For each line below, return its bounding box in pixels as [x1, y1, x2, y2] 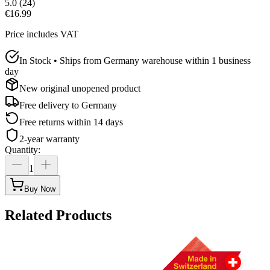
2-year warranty [19, 133, 80, 144]
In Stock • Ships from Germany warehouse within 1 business [19, 55, 251, 66]
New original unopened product [19, 83, 140, 93]
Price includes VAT [5, 28, 78, 39]
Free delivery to [19, 99, 79, 110]
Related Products [5, 207, 111, 223]
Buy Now [24, 184, 55, 193]
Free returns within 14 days [19, 116, 123, 127]
